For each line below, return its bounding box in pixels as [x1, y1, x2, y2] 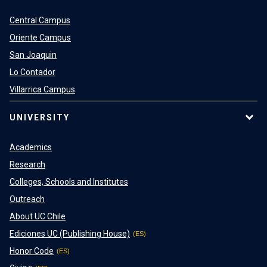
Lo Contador [10, 67, 55, 77]
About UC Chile [10, 211, 66, 221]
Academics [10, 142, 52, 152]
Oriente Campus [10, 32, 71, 42]
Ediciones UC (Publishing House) [10, 228, 130, 238]
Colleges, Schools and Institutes [10, 176, 128, 187]
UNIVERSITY [10, 112, 70, 122]
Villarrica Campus [10, 84, 75, 94]
